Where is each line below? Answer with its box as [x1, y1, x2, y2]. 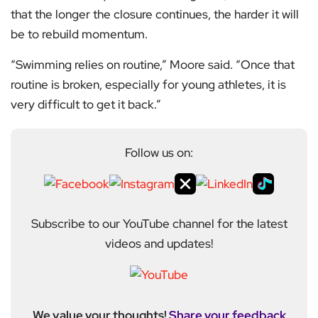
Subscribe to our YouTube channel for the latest [31, 216, 287, 232]
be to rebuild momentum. [11, 26, 148, 43]
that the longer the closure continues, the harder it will [11, 6, 299, 23]
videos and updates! [104, 236, 214, 252]
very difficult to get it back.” [11, 97, 161, 113]
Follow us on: [125, 145, 193, 161]
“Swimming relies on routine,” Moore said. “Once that [11, 57, 295, 73]
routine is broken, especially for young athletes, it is [11, 77, 286, 93]
